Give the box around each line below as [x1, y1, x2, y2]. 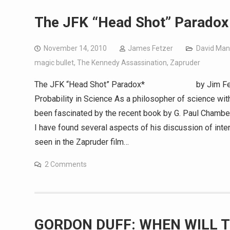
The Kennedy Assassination [77, 59, 167, 67]
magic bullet [34, 59, 74, 67]
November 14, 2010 [44, 44, 107, 52]
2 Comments [45, 160, 87, 168]
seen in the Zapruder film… [34, 137, 129, 147]
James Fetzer [128, 44, 173, 52]
